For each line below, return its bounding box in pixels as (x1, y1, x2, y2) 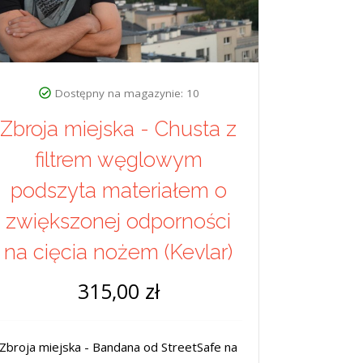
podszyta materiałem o (10, 178, 227, 203)
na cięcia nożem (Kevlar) (4, 240, 233, 265)
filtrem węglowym (34, 147, 203, 173)
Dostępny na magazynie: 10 (54, 86, 199, 101)
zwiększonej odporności (6, 209, 231, 234)
